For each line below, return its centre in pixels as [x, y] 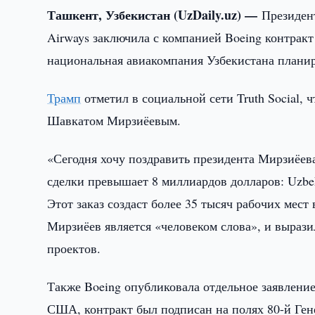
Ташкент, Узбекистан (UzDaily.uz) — [155, 15]
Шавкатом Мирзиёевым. [114, 120]
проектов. [74, 248]
